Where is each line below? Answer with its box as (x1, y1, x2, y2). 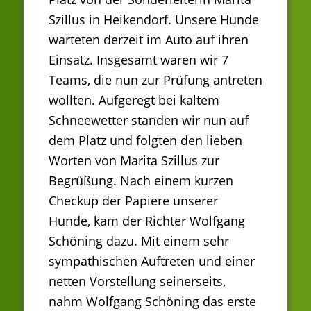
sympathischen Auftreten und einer (49, 252, 255, 269)
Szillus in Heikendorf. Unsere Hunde (49, 10, 259, 28)
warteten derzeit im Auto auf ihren (49, 31, 249, 48)
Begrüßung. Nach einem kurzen (49, 171, 233, 189)
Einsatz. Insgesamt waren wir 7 (49, 51, 228, 68)
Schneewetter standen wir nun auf (49, 111, 249, 128)
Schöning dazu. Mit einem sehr (49, 232, 229, 249)
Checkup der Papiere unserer (49, 192, 218, 209)
